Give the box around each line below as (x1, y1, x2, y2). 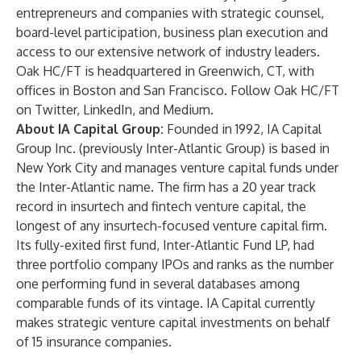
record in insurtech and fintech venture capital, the (16, 198, 306, 214)
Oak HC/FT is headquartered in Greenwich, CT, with (16, 63, 314, 79)
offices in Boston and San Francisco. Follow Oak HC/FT (16, 82, 339, 98)
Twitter (35, 102, 77, 118)
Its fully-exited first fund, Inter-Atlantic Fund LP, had (16, 237, 314, 253)
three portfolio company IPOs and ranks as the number (16, 256, 334, 272)
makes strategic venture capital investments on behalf (16, 314, 330, 330)
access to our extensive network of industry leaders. (16, 44, 320, 60)
